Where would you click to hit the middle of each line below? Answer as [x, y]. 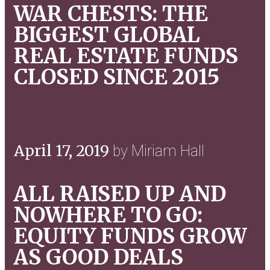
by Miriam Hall [159, 151]
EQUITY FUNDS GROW [130, 237]
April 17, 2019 [63, 151]
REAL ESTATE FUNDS [126, 56]
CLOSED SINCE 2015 [117, 77]
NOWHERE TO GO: [108, 215]
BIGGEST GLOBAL [107, 35]
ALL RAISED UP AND [120, 194]
